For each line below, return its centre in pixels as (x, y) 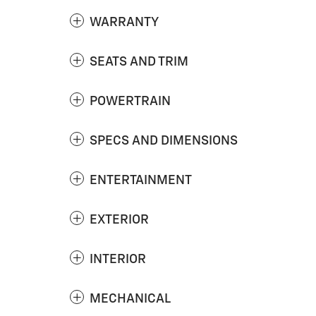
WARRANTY (124, 23)
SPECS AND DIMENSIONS (164, 141)
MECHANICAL (130, 299)
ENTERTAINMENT (141, 181)
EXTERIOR (119, 220)
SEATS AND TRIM (139, 62)
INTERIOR (118, 260)
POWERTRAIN (130, 102)
